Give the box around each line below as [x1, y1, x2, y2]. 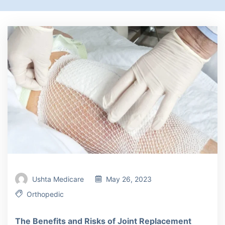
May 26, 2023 [106, 174, 152, 183]
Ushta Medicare [32, 174, 84, 183]
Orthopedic [27, 189, 64, 198]
